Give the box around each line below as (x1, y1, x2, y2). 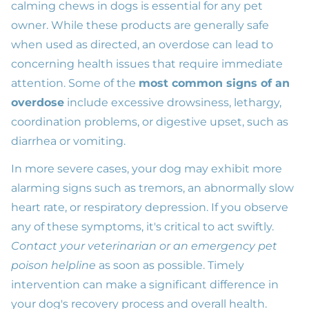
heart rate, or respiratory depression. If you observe (11, 201, 288, 215)
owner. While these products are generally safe (11, 19, 269, 32)
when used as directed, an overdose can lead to (11, 38, 273, 52)
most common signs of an (139, 77, 290, 90)
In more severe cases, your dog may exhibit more (11, 162, 282, 176)
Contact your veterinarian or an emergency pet (11, 239, 277, 253)
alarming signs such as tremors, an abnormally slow (11, 181, 294, 195)
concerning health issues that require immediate (11, 57, 283, 71)
